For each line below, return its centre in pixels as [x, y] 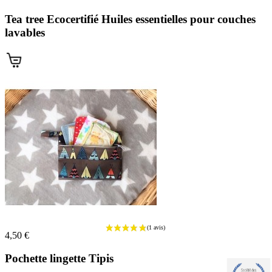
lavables [25, 33]
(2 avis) [256, 124]
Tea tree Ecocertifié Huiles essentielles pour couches [130, 19]
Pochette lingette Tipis [59, 259]
